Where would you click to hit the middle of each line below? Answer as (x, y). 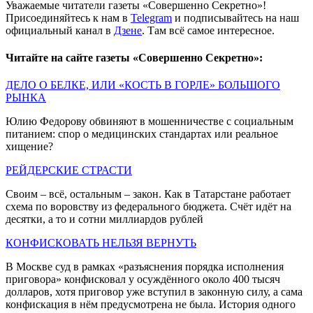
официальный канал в (60, 30)
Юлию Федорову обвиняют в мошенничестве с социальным (150, 122)
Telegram (151, 17)
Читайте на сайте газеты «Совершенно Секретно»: (134, 57)
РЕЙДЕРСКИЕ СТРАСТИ (69, 170)
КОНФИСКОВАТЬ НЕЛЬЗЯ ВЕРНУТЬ (101, 243)
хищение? (29, 147)
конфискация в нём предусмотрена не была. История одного (151, 305)
